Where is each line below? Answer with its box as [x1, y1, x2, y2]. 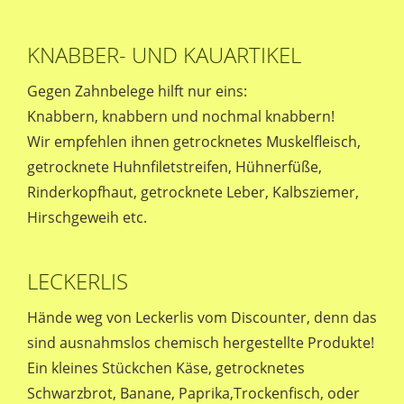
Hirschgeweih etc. [27, 207, 147, 227]
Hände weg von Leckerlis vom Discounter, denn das [27, 308, 377, 327]
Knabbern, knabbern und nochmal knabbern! [27, 106, 335, 126]
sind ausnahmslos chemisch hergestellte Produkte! [27, 333, 374, 353]
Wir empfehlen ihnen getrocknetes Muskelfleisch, [27, 132, 361, 151]
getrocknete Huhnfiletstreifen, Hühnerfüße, [27, 157, 322, 177]
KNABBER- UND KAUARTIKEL [27, 40, 301, 69]
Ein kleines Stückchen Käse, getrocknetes [27, 358, 305, 378]
